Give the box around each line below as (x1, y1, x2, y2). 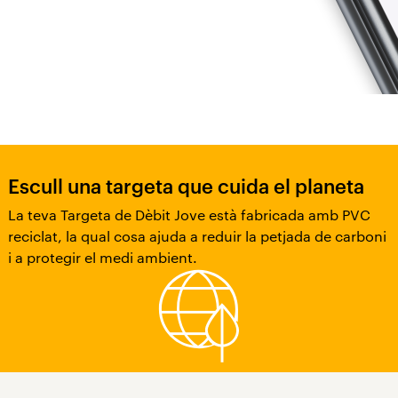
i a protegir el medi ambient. (7, 248, 197, 266)
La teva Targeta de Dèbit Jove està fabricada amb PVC (7, 205, 370, 223)
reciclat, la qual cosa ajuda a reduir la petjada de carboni (7, 227, 386, 244)
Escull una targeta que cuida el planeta (7, 173, 364, 197)
